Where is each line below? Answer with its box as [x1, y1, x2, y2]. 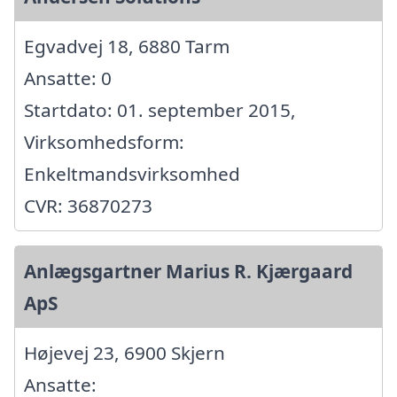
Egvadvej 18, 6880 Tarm [24, 33, 230, 58]
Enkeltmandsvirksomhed [24, 160, 240, 186]
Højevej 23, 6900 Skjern [24, 339, 225, 365]
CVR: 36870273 [24, 192, 152, 218]
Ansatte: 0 [24, 65, 112, 90]
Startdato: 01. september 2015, [24, 97, 296, 122]
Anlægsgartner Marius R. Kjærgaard [24, 258, 353, 284]
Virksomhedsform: [24, 128, 184, 154]
